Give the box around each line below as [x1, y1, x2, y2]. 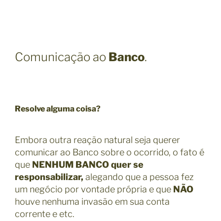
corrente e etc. [15, 208, 74, 219]
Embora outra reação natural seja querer [15, 134, 180, 145]
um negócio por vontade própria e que [15, 184, 173, 194]
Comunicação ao [15, 49, 109, 64]
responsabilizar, [15, 171, 83, 182]
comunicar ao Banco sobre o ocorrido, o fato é [15, 147, 204, 157]
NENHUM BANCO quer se [32, 159, 144, 170]
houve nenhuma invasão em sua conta [15, 196, 170, 207]
